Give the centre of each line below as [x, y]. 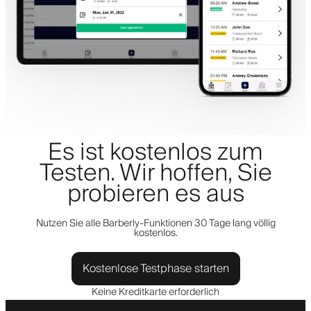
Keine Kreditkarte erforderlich [155, 292]
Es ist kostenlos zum [155, 152]
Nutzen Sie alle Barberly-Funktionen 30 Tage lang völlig [155, 223]
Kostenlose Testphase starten [155, 268]
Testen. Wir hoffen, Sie [155, 173]
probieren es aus [155, 194]
